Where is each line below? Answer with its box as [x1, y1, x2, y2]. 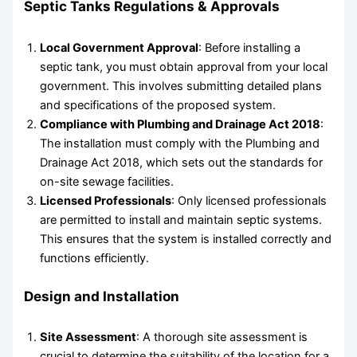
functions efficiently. [40, 250, 150, 265]
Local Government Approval [40, 40, 199, 55]
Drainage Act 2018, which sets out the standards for [40, 155, 324, 170]
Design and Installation [24, 287, 180, 304]
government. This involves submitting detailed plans [40, 78, 323, 93]
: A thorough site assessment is [136, 330, 308, 345]
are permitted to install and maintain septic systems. [40, 212, 323, 227]
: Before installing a [198, 40, 301, 55]
